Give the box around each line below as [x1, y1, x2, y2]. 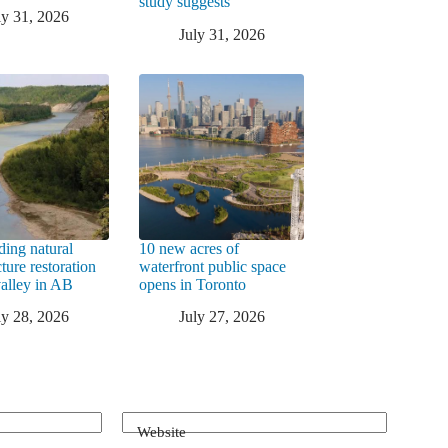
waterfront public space [138, 257, 286, 275]
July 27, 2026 [178, 308, 265, 326]
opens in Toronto [138, 275, 246, 293]
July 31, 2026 [178, 26, 265, 44]
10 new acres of [138, 239, 239, 257]
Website [137, 423, 186, 440]
